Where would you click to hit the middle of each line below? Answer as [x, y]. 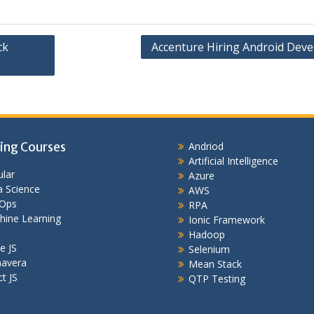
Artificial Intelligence [233, 161]
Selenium [209, 249]
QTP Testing [217, 279]
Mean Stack [215, 264]
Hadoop [207, 234]
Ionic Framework [227, 220]
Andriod [206, 146]
